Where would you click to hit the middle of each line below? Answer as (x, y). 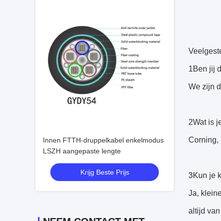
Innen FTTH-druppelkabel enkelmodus (103, 140)
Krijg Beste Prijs (105, 172)
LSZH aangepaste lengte (82, 151)
